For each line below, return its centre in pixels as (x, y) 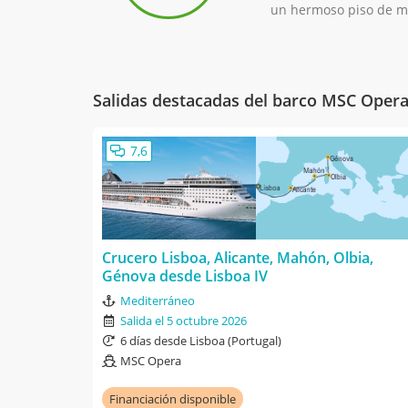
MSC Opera (151, 361)
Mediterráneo (158, 301)
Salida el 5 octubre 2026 (184, 321)
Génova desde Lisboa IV (185, 276)
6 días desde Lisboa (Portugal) (201, 341)
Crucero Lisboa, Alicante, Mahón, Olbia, (238, 258)
